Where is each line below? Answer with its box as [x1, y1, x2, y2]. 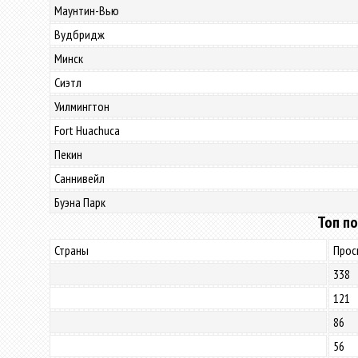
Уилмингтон [54, 98, 109, 114]
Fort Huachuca [54, 122, 120, 138]
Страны [54, 242, 89, 258]
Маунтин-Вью [54, 2, 119, 18]
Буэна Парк [54, 194, 105, 210]
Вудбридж [54, 26, 105, 42]
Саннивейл [54, 170, 105, 186]
